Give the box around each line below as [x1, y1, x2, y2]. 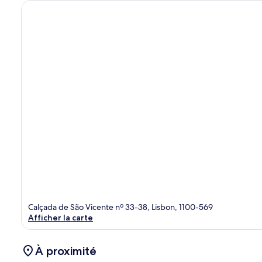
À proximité [35, 243, 96, 258]
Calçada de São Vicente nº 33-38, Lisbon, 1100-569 [28, 201, 213, 212]
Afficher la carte [28, 212, 93, 223]
